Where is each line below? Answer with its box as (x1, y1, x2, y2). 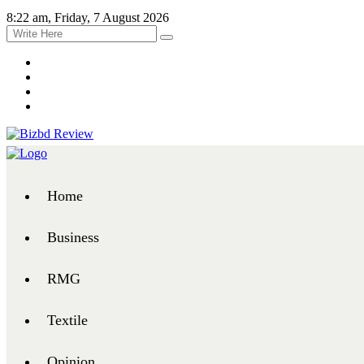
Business (47, 229, 99, 245)
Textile (47, 312, 88, 328)
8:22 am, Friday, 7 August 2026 (6, 11, 169, 24)
